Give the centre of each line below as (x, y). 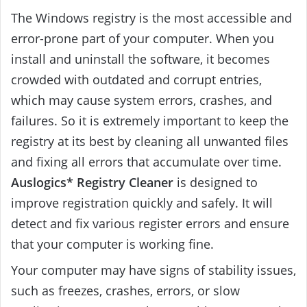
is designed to (216, 182)
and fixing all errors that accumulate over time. (146, 161)
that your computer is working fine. (112, 244)
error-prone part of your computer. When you (143, 38)
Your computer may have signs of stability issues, (153, 270)
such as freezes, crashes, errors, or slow (125, 290)
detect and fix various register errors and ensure (150, 223)
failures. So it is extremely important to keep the (150, 120)
